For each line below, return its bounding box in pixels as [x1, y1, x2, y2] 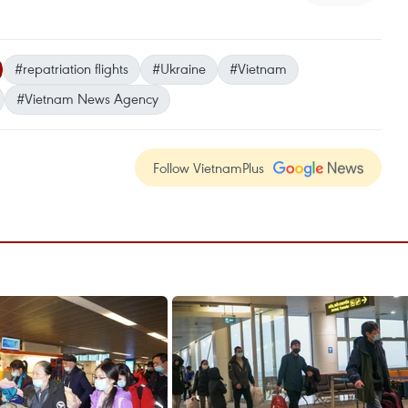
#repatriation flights [15, 59, 128, 77]
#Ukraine [152, 59, 206, 77]
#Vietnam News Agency [16, 89, 158, 107]
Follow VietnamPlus [153, 158, 264, 177]
